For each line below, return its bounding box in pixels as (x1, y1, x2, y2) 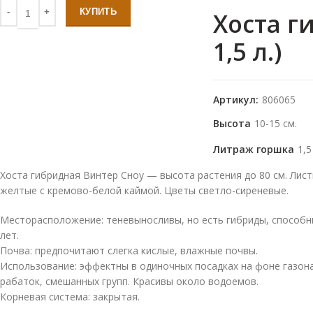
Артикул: (213, 93, 262, 106)
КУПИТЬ (80, 6, 117, 17)
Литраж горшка (213, 143, 298, 156)
